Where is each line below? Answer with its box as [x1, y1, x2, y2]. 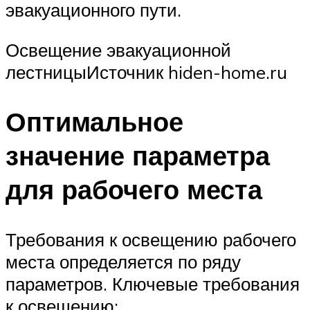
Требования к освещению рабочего [6, 228, 296, 251]
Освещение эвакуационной [6, 38, 231, 61]
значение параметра [6, 138, 270, 173]
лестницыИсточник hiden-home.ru [6, 60, 287, 83]
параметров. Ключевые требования [6, 273, 300, 295]
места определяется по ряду [6, 250, 241, 273]
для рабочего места [6, 172, 262, 207]
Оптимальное [6, 104, 183, 139]
